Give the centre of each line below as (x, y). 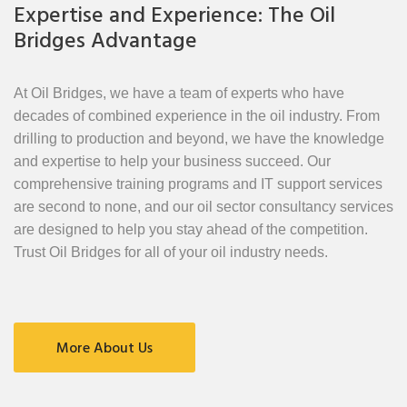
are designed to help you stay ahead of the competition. (191, 230)
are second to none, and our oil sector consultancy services (203, 207)
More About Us (104, 349)
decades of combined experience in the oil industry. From (197, 116)
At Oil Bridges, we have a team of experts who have (179, 94)
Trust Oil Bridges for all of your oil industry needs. (171, 253)
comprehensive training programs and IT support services (198, 184)
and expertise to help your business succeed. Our (172, 162)
